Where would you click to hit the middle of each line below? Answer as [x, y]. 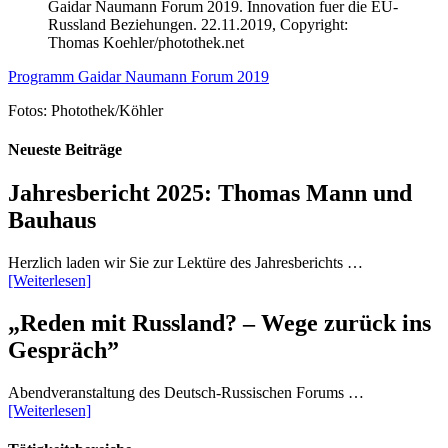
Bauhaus [52, 220]
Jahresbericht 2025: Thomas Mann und [210, 193]
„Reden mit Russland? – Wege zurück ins [219, 323]
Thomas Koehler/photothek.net [146, 42]
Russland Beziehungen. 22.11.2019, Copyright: [198, 24]
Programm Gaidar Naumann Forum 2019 [138, 76]
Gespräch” [63, 350]
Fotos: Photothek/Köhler [85, 110]
